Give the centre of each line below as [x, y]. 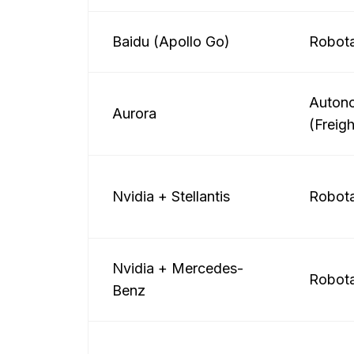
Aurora [134, 113]
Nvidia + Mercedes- [178, 268]
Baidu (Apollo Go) [171, 41]
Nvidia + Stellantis [171, 196]
